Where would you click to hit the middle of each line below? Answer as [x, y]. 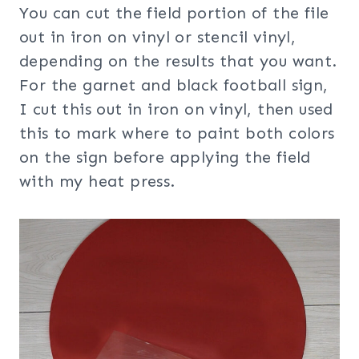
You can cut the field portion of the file [174, 12]
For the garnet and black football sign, [174, 85]
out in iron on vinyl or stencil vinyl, [158, 36]
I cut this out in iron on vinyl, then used [176, 109]
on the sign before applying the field [165, 157]
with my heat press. [97, 181]
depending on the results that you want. [178, 61]
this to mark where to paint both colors [177, 133]
